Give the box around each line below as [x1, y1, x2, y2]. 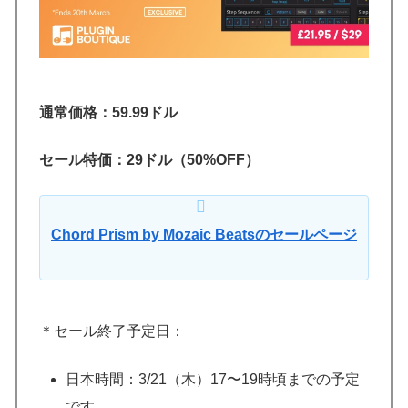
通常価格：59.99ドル [39, 104, 178, 120]
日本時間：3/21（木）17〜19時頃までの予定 [66, 371, 361, 387]
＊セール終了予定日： [39, 323, 185, 340]
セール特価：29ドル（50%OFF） [39, 152, 260, 168]
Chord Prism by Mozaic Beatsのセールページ [51, 226, 357, 242]
